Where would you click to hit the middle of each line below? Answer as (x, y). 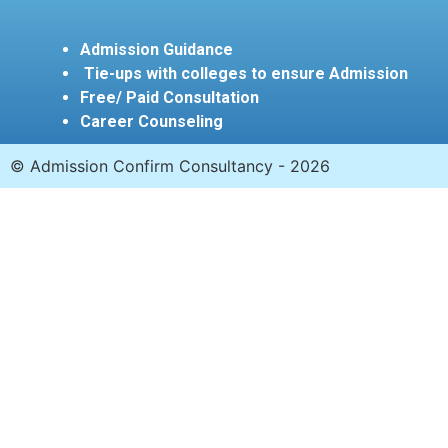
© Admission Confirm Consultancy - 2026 (170, 166)
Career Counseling (153, 121)
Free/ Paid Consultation (169, 97)
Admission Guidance (156, 49)
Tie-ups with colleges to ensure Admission (244, 73)
